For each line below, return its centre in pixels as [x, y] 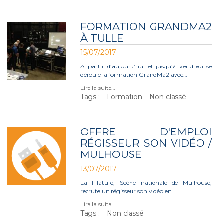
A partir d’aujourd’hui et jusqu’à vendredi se [146, 66]
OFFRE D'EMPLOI [146, 132]
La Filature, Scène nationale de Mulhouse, [146, 183]
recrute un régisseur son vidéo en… [128, 191]
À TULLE [102, 38]
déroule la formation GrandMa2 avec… [134, 75]
